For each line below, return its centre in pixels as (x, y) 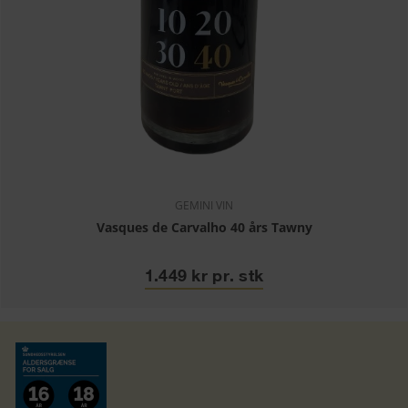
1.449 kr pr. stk (204, 275)
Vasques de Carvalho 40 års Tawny (204, 227)
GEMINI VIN (204, 205)
